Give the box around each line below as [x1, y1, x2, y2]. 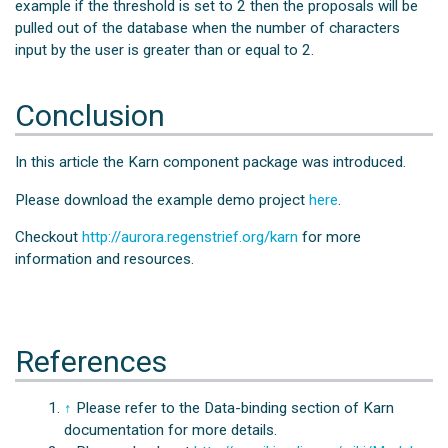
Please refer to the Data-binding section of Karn [75, 399, 394, 418]
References [15, 344, 168, 380]
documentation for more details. [63, 421, 277, 440]
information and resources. [15, 249, 195, 268]
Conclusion [15, 98, 166, 134]
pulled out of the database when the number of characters [15, 19, 401, 38]
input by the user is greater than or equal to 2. [15, 41, 315, 60]
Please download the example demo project [15, 190, 310, 209]
